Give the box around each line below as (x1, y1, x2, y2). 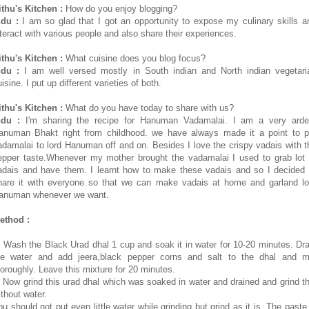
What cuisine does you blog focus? (63, 53, 206, 63)
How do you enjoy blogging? (63, 3, 177, 14)
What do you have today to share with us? (66, 103, 234, 113)
